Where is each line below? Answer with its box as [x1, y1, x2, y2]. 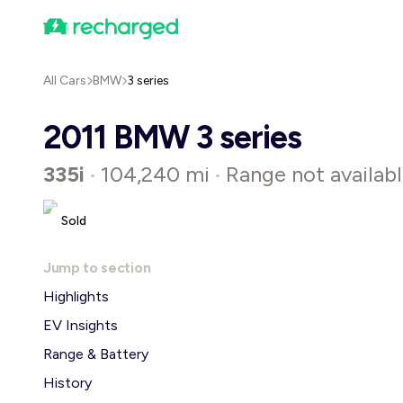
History [43, 374, 92, 391]
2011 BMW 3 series [43, 118, 301, 157]
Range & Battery [43, 345, 148, 363]
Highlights [43, 288, 109, 305]
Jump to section [43, 259, 151, 276]
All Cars [43, 73, 86, 88]
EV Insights [43, 317, 118, 334]
